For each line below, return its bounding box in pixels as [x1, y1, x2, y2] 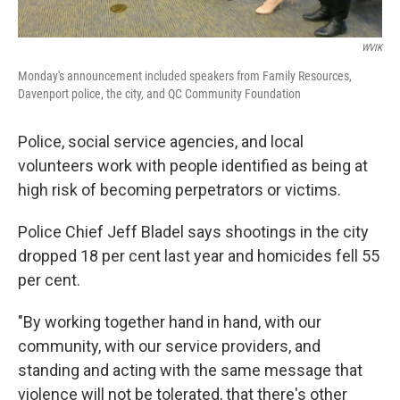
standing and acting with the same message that [18, 360, 362, 379]
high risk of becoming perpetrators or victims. [18, 179, 341, 199]
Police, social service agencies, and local [18, 131, 304, 151]
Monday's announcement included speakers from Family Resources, [18, 68, 352, 83]
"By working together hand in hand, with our [18, 312, 321, 331]
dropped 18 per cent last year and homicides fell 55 [18, 246, 379, 265]
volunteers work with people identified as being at [18, 155, 368, 175]
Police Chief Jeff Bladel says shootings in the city [18, 221, 369, 241]
